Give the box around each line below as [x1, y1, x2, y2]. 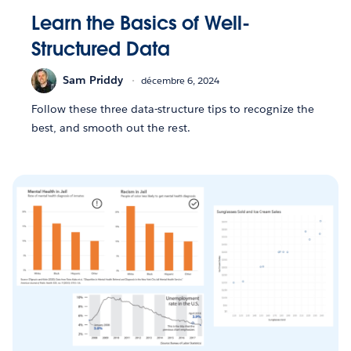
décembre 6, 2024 [141, 74, 219, 88]
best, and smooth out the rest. [31, 120, 190, 135]
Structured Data [31, 36, 170, 61]
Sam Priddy [63, 73, 123, 88]
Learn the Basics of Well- [31, 10, 250, 35]
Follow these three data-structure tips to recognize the [31, 101, 315, 116]
